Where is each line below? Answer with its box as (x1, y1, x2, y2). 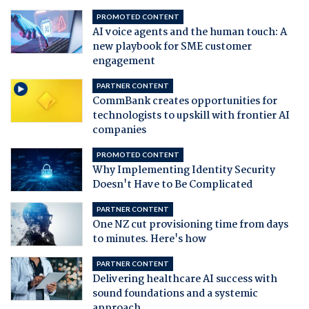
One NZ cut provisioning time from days (92, 216, 288, 233)
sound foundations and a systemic (92, 285, 258, 302)
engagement (92, 52, 155, 70)
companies (92, 121, 146, 139)
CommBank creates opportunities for (92, 92, 277, 110)
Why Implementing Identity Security (92, 161, 275, 179)
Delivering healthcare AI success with (92, 270, 277, 288)
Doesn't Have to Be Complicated (92, 176, 252, 193)
